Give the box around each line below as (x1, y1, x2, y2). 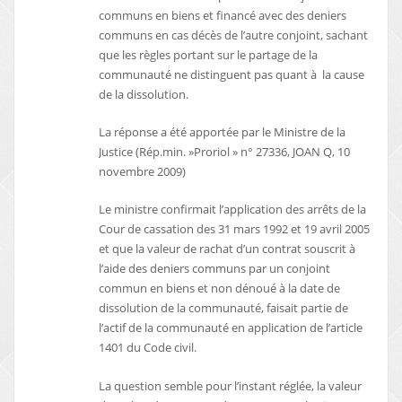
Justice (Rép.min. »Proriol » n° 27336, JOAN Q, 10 (99, 143, 351, 160)
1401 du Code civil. (99, 339, 197, 356)
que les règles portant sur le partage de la (99, 46, 319, 63)
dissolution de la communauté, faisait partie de (99, 300, 349, 317)
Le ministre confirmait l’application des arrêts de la (99, 201, 367, 218)
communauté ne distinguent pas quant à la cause (99, 66, 365, 83)
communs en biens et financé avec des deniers (99, 6, 347, 23)
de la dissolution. (99, 85, 189, 102)
